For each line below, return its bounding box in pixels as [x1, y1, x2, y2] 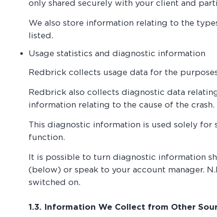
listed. [29, 31, 54, 40]
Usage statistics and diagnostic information [29, 49, 206, 58]
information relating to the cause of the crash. [29, 100, 215, 109]
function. [29, 133, 65, 141]
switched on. [29, 178, 81, 186]
